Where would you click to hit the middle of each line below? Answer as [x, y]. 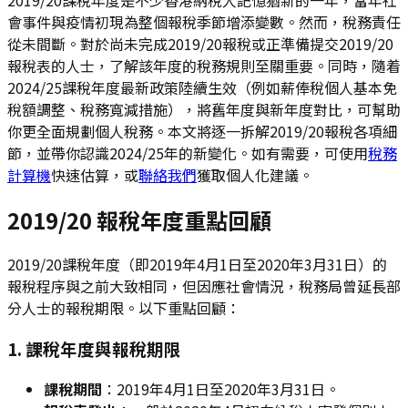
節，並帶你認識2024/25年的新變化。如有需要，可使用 [188, 153]
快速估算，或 [95, 174]
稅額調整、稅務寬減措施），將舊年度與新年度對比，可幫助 [204, 109]
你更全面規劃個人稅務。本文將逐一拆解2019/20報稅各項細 [202, 131]
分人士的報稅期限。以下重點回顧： [124, 308]
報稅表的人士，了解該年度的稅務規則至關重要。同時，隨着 [204, 65]
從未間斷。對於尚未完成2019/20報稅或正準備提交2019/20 [200, 43]
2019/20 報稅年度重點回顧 [139, 219]
